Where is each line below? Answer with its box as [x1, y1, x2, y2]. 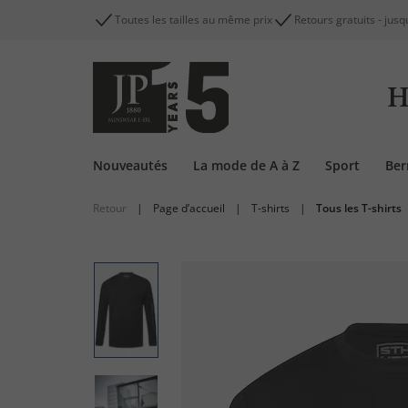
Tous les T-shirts [316, 200, 402, 216]
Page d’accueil [153, 200, 225, 216]
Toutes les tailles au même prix [115, 12, 272, 27]
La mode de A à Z [193, 157, 300, 174]
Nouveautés [93, 157, 168, 174]
